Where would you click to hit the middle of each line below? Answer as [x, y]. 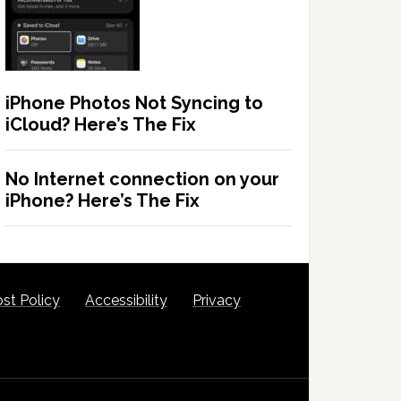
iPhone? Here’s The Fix [102, 201]
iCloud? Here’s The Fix [101, 125]
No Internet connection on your [142, 179]
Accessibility [126, 301]
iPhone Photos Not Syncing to [134, 103]
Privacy [217, 301]
